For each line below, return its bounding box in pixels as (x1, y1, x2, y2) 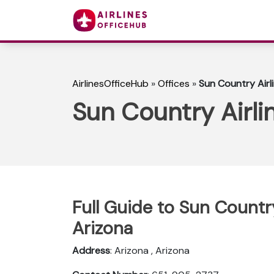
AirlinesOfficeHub (72, 77, 149, 91)
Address (72, 243, 110, 257)
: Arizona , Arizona (110, 243, 190, 257)
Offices (158, 77, 190, 91)
